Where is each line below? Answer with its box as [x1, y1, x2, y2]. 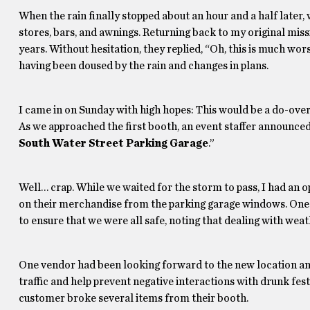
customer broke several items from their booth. [18, 293, 248, 304]
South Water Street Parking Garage [18, 138, 208, 149]
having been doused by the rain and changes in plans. [18, 60, 268, 71]
